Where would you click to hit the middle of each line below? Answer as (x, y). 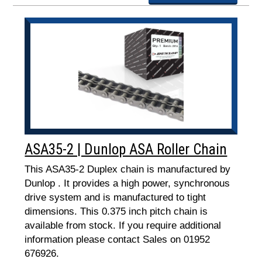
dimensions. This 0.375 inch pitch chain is (116, 211)
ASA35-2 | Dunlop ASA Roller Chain (126, 149)
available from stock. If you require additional (123, 225)
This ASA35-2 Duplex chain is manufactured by (128, 169)
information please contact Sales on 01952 (118, 239)
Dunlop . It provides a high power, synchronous (127, 183)
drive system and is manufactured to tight (116, 197)
